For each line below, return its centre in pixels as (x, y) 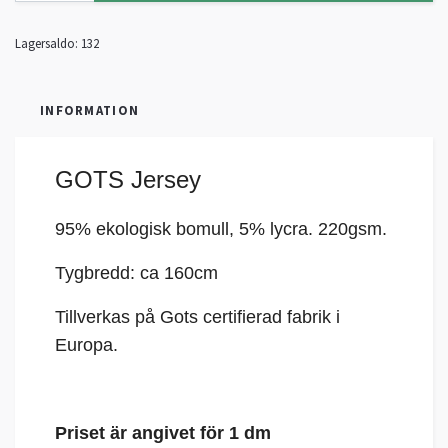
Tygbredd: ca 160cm (136, 273)
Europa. (86, 345)
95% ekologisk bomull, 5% (162, 229)
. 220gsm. (350, 229)
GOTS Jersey (131, 180)
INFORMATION (90, 110)
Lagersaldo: (46, 43)
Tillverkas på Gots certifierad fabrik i (197, 317)
